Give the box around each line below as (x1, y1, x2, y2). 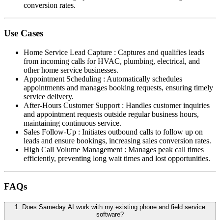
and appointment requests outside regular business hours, (24, 110, 199, 118)
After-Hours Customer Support (24, 101, 120, 110)
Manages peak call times (128, 145, 204, 154)
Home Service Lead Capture (24, 48, 112, 56)
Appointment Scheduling (24, 74, 101, 83)
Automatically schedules (107, 74, 182, 83)
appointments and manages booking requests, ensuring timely (24, 83, 213, 92)
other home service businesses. (24, 65, 118, 74)
